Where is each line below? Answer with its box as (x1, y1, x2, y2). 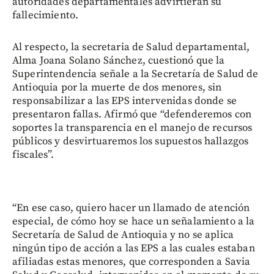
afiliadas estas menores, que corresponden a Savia (12, 255, 251, 269)
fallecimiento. (12, 9, 79, 23)
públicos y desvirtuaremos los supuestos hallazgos (12, 135, 249, 149)
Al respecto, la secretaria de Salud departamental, (12, 40, 250, 54)
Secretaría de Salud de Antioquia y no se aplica (12, 228, 234, 242)
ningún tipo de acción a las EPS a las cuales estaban (12, 242, 255, 256)
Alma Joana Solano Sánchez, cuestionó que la (12, 54, 225, 68)
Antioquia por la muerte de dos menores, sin (12, 81, 222, 95)
